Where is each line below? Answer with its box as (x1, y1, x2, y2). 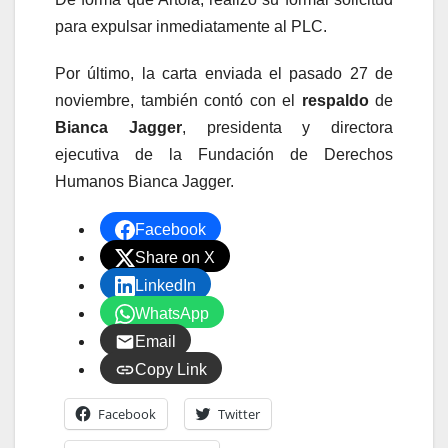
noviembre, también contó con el (55, 92, 302, 110)
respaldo (301, 92, 369, 110)
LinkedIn (135, 277, 196, 295)
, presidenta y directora (181, 119, 393, 137)
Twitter (218, 405, 260, 424)
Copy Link (135, 361, 207, 379)
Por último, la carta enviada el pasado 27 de (55, 65, 393, 83)
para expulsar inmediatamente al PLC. (55, 18, 327, 36)
